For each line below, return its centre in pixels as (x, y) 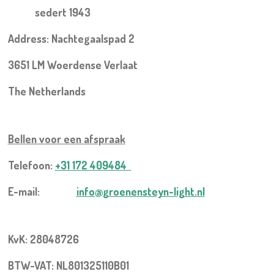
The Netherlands (46, 91)
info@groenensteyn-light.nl (140, 191)
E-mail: (42, 191)
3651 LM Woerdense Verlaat (72, 65)
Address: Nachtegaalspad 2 (71, 38)
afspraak (104, 139)
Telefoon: (31, 165)
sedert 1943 (49, 12)
